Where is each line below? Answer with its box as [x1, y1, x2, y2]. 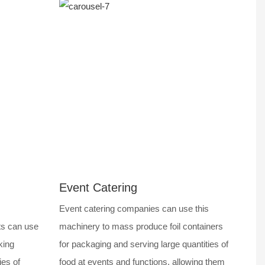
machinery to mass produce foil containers [59, 221, 224, 232]
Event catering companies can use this [59, 203, 209, 214]
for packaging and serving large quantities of [59, 239, 229, 250]
